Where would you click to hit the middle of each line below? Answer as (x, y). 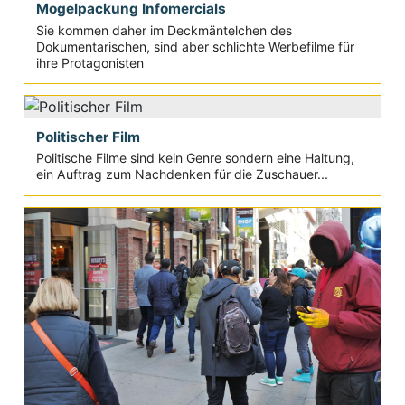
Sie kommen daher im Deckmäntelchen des (164, 30)
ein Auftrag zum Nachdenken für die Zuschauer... (182, 174)
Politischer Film (88, 137)
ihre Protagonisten (89, 62)
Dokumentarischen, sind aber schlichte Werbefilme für (195, 46)
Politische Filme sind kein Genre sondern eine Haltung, (195, 158)
